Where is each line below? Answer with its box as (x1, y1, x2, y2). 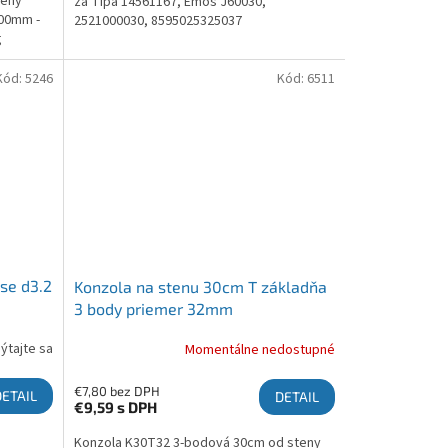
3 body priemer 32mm (73, 299, 233, 319)
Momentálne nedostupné (184, 339, 335, 360)
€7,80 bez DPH (73, 383, 160, 400)
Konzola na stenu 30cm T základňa (73, 277, 327, 297)
